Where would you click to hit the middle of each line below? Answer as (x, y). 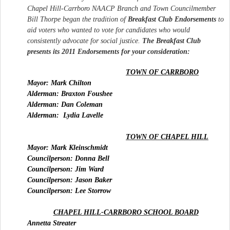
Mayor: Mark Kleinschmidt (68, 147)
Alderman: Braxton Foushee (70, 93)
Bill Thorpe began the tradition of (78, 19)
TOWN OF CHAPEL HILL (167, 137)
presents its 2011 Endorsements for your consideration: (109, 51)
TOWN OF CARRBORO (162, 72)
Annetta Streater (52, 223)
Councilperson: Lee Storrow (70, 190)
